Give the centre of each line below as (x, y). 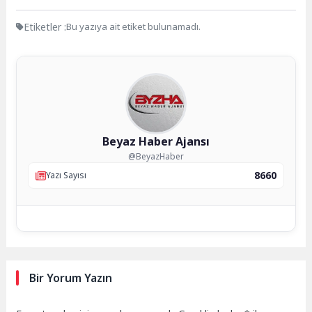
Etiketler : (45, 26)
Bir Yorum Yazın (71, 278)
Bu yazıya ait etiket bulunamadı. (134, 27)
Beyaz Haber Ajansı (156, 141)
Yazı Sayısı (67, 175)
